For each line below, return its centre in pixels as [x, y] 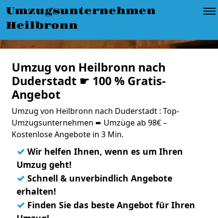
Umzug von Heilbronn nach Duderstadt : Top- [95, 111]
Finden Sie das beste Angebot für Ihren [110, 205]
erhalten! [36, 191]
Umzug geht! [44, 164]
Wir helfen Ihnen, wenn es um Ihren [104, 151]
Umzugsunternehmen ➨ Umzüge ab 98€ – [89, 123]
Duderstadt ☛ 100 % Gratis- [89, 81]
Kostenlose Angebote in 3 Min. [68, 134]
